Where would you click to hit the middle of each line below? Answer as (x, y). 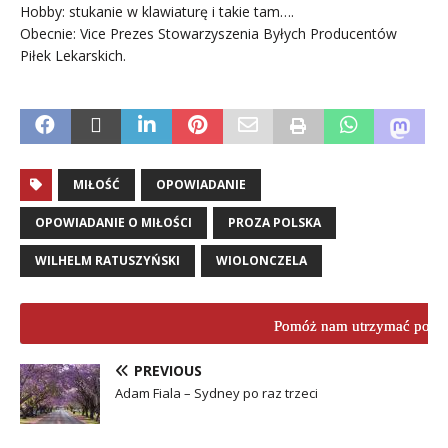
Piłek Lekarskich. (73, 55)
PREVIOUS (168, 370)
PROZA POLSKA (274, 222)
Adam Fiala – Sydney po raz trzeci (216, 392)
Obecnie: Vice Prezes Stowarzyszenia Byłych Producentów (208, 33)
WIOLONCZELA (261, 260)
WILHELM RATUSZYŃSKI (107, 260)
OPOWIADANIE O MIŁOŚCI (113, 222)
